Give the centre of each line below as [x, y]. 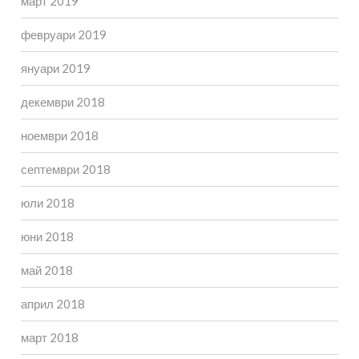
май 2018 [46, 270]
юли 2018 [47, 203]
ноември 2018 [59, 136]
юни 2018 [47, 237]
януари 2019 [55, 69]
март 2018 [49, 338]
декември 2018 [63, 102]
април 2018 [52, 304]
